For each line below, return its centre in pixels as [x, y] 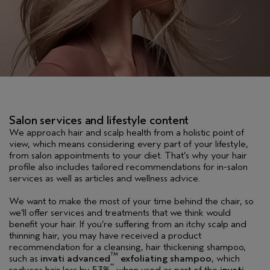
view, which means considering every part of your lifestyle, [129, 144]
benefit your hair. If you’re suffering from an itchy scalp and [128, 224]
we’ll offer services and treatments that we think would [120, 212]
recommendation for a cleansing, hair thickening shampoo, [127, 247]
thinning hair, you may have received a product [105, 235]
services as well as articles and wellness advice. [105, 178]
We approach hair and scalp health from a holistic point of [127, 132]
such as [25, 258]
